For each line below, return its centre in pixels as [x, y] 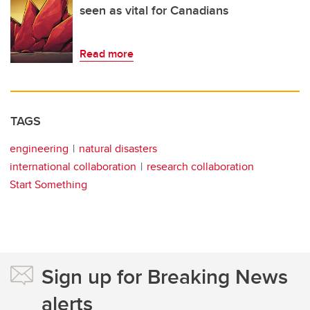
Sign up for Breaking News [165, 276]
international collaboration [73, 166]
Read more [107, 53]
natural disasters [118, 148]
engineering [39, 148]
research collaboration [200, 166]
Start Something [48, 184]
